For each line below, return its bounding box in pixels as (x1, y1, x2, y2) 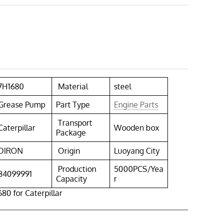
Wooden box (114, 123, 160, 133)
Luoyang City (114, 146, 160, 156)
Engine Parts (114, 100, 159, 110)
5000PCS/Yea (114, 164, 164, 174)
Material (56, 82, 88, 92)
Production (56, 164, 97, 174)
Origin (56, 146, 81, 156)
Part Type (56, 100, 90, 110)
